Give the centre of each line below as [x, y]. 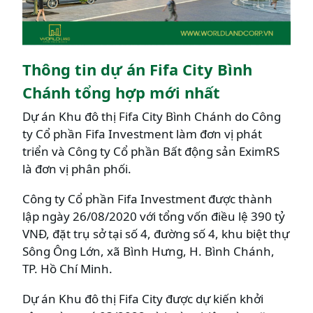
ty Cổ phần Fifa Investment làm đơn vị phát [142, 133]
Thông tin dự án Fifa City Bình [137, 69]
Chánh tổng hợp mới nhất [121, 92]
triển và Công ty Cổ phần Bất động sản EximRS [151, 151]
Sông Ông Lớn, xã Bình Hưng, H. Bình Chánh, [148, 251]
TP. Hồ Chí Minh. [67, 268]
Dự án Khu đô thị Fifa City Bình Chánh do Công [152, 116]
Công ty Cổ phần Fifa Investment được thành [147, 198]
